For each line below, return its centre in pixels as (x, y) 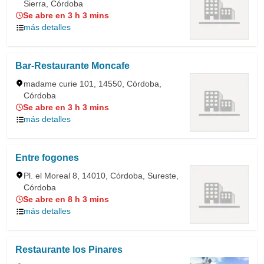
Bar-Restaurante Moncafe (72, 66)
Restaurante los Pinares (69, 250)
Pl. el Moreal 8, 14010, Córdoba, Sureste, (101, 176)
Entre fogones (47, 158)
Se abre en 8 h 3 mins (66, 199)
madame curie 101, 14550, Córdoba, (93, 84)
